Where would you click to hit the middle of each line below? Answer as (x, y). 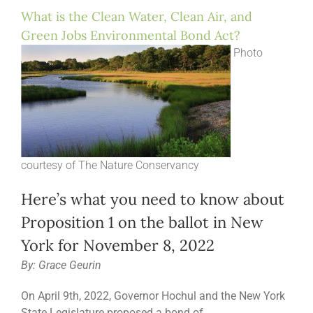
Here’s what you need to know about (153, 199)
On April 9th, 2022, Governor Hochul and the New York (153, 296)
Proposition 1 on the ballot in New (142, 222)
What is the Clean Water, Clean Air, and (137, 16)
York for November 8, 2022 (118, 245)
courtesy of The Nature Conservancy (110, 165)
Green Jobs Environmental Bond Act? (131, 35)
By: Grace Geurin (61, 265)
